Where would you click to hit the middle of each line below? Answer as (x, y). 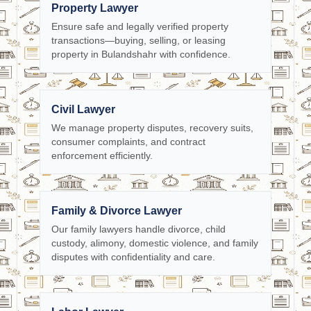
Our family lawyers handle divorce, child (138, 229)
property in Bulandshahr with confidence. (141, 54)
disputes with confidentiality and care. (133, 257)
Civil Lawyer (83, 109)
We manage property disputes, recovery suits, (152, 128)
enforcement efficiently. (102, 155)
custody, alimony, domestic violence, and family (155, 243)
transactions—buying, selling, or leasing (138, 40)
